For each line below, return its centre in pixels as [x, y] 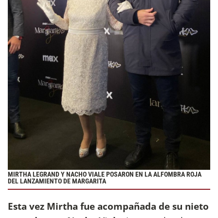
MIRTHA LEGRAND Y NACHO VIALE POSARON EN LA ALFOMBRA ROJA [105, 175]
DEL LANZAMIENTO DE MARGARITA [57, 182]
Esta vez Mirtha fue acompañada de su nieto [108, 206]
